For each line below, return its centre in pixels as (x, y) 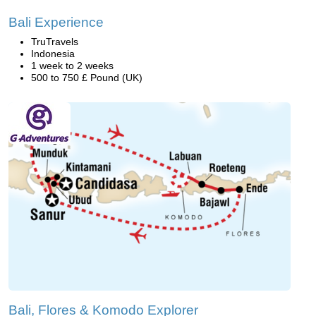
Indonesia (53, 54)
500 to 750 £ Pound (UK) (87, 78)
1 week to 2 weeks (72, 66)
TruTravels (55, 42)
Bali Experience (56, 23)
